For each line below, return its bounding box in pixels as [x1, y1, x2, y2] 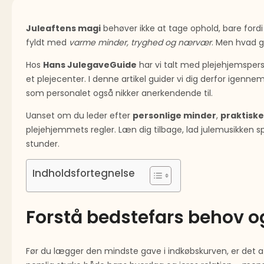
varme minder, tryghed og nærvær [69, 36, 212, 48]
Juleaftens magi [26, 22, 101, 34]
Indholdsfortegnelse [32, 166, 135, 180]
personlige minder [133, 109, 216, 121]
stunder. [26, 137, 60, 150]
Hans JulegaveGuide [43, 58, 137, 71]
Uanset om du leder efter [26, 109, 133, 121]
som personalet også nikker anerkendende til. [26, 87, 213, 99]
